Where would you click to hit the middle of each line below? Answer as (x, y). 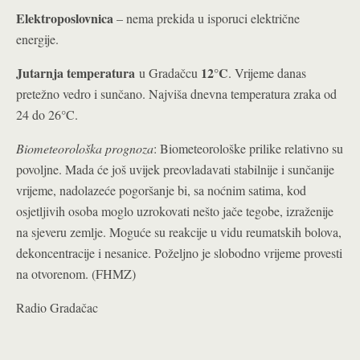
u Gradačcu (168, 73)
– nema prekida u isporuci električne (207, 18)
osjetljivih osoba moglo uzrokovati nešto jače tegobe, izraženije (175, 211)
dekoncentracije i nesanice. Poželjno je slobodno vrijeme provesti (179, 253)
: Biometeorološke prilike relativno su (248, 148)
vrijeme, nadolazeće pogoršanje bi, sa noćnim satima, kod (161, 190)
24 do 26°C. (47, 115)
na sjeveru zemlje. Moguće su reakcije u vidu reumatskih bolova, (179, 232)
